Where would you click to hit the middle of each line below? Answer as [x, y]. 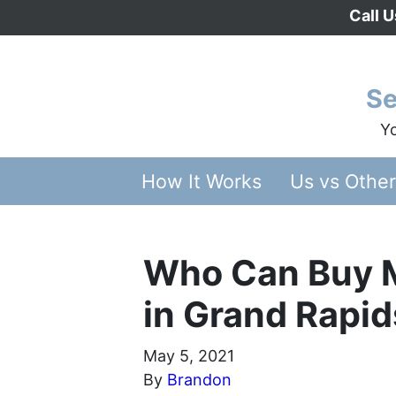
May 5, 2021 [189, 355]
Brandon [199, 379]
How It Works [201, 181]
